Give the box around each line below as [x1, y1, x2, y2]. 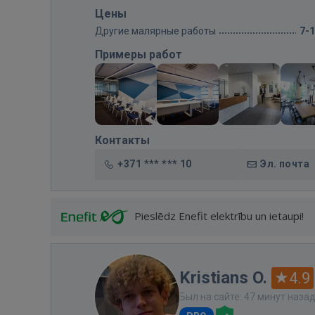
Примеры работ [95, 48, 182, 61]
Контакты [95, 134, 150, 147]
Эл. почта [260, 158, 309, 169]
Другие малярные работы [95, 25, 216, 37]
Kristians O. [179, 267, 267, 288]
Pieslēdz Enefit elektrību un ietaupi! [134, 209, 304, 223]
